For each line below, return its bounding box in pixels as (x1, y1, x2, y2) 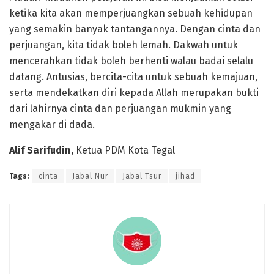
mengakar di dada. (9, 118, 95, 130)
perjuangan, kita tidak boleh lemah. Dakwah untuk (9, 39, 238, 51)
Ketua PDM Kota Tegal (76, 144, 175, 156)
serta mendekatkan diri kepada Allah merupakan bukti (9, 86, 259, 98)
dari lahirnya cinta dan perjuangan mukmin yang (9, 102, 231, 114)
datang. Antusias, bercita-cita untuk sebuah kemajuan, (9, 70, 257, 83)
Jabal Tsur (122, 171, 161, 180)
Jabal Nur (72, 171, 108, 180)
